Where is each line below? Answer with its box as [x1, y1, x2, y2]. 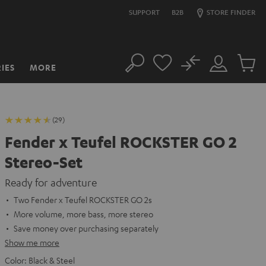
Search [124, 64, 150, 74]
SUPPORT [129, 7, 160, 17]
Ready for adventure [5, 176, 97, 189]
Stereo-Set [5, 153, 83, 172]
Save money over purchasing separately [14, 223, 159, 233]
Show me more [5, 237, 59, 248]
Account [208, 78, 239, 88]
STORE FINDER [205, 7, 255, 17]
